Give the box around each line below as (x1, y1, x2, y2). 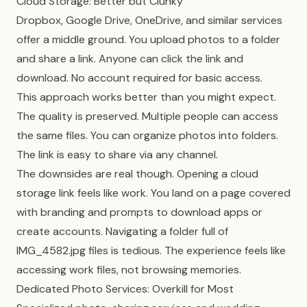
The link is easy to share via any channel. (16, 147, 218, 162)
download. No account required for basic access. (16, 71, 262, 85)
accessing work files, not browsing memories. (16, 262, 241, 277)
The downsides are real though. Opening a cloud (16, 167, 258, 181)
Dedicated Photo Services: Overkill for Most (16, 282, 234, 296)
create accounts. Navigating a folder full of (16, 224, 228, 238)
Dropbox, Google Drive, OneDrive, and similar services (16, 13, 282, 27)
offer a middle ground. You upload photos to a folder (16, 32, 280, 47)
